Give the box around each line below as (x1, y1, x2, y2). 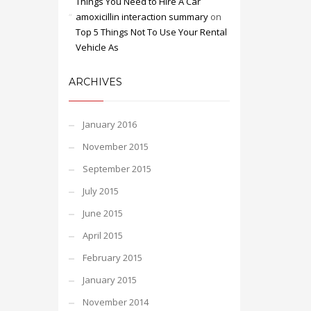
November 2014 (82, 296, 149, 308)
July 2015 (82, 185, 119, 197)
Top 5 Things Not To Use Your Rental (75, 26, 227, 38)
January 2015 (82, 274, 137, 286)
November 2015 (82, 140, 149, 153)
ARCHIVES (68, 76, 122, 88)
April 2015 (82, 229, 123, 242)
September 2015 (82, 162, 151, 175)
